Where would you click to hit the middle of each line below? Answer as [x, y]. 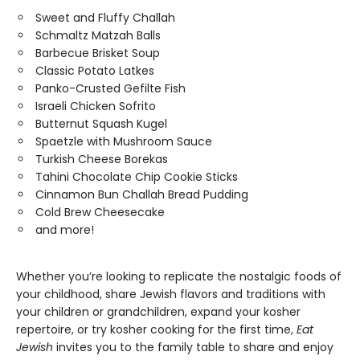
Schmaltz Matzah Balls [98, 35]
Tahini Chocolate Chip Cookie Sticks [137, 177]
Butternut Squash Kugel [101, 124]
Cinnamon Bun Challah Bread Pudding [142, 194]
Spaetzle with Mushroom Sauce [124, 141]
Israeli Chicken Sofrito [96, 106]
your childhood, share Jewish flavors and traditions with [171, 294]
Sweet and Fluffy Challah [105, 18]
